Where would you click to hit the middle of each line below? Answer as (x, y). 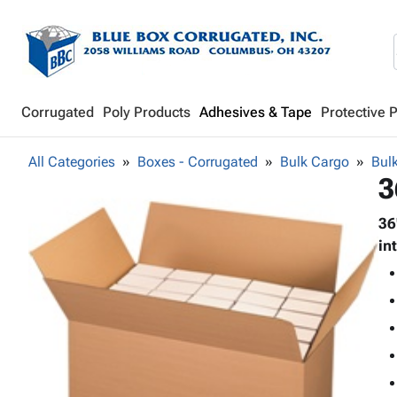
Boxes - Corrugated (198, 162)
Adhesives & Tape (256, 112)
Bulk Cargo (315, 162)
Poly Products (147, 112)
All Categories (72, 162)
